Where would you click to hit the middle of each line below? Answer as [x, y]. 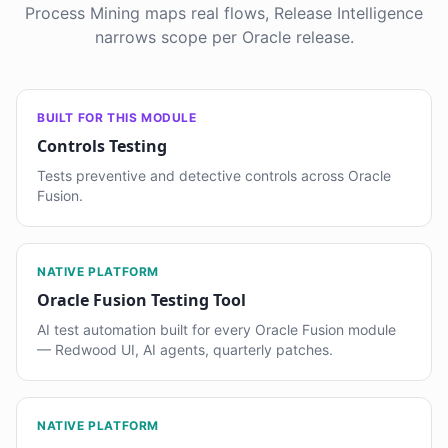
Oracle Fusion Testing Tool [141, 300]
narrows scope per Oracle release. [224, 37]
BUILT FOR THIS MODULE [117, 117]
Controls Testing [102, 146]
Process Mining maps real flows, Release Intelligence [224, 13]
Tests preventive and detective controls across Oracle [214, 175]
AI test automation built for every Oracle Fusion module [216, 329]
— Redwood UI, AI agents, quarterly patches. [185, 349]
